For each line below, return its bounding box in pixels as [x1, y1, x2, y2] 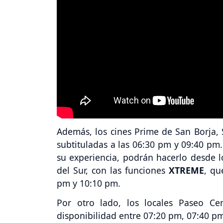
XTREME [169, 164, 205, 176]
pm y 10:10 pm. [57, 177, 120, 189]
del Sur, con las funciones [57, 164, 169, 176]
